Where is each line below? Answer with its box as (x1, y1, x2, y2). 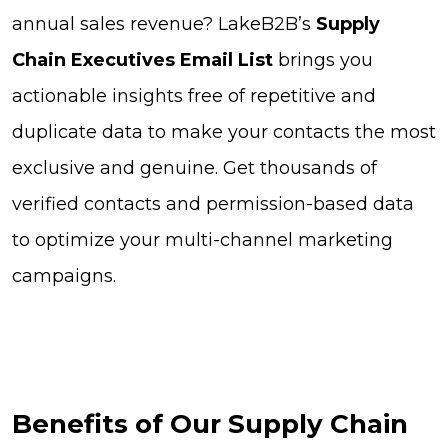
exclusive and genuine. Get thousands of (12, 157, 377, 180)
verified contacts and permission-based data (12, 193, 414, 216)
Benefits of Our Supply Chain (12, 408, 408, 441)
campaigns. (12, 265, 116, 288)
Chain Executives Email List (12, 49, 273, 72)
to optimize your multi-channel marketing (12, 229, 393, 252)
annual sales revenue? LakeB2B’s (12, 13, 316, 36)
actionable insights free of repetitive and (12, 85, 376, 108)
